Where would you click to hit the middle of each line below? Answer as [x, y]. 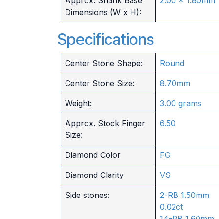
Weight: [78, 103]
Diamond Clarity [94, 175]
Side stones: [87, 195]
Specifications [106, 39]
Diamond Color [93, 155]
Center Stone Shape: [104, 63]
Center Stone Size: [99, 83]
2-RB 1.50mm [184, 195]
